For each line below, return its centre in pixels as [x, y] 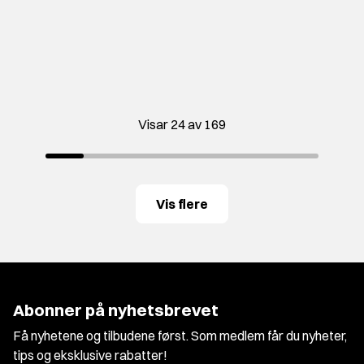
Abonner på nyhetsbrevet [116, 310]
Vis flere [182, 204]
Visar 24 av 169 [182, 125]
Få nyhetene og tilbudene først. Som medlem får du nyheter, [180, 336]
